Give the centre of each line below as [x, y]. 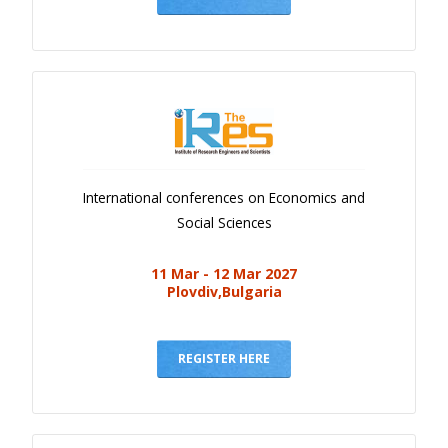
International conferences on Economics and [224, 197]
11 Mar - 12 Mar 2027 [224, 273]
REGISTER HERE [224, 358]
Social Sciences [224, 222]
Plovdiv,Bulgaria [224, 291]
